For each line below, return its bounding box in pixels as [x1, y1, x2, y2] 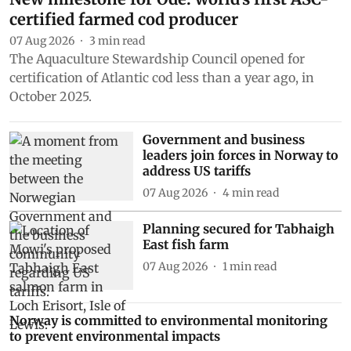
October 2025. [9, 88, 92, 104]
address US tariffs [142, 162, 251, 179]
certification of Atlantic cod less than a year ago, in [9, 69, 314, 85]
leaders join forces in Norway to [142, 147, 338, 163]
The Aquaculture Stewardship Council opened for [9, 50, 305, 67]
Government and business [142, 131, 305, 147]
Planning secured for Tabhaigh [142, 220, 335, 237]
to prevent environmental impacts [9, 328, 220, 345]
